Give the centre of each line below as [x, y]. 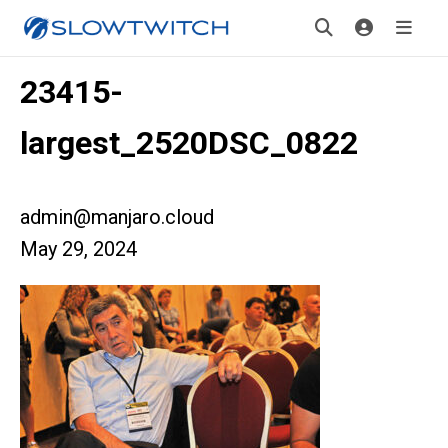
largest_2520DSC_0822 [189, 143]
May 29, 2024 [78, 249]
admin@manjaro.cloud [117, 217]
